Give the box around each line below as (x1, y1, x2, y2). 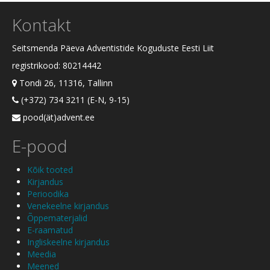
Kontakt (12, 13, 71, 36)
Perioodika (27, 187, 69, 199)
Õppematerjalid (27, 212, 87, 224)
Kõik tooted (27, 163, 73, 175)
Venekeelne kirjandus (27, 199, 109, 212)
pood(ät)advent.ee (20, 111, 95, 124)
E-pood (12, 134, 67, 158)
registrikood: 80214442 (12, 59, 101, 71)
